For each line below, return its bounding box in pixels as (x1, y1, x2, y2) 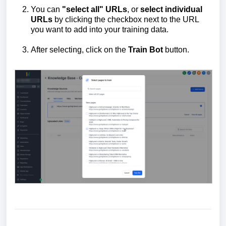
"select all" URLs (62, 5, 127, 14)
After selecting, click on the (31, 45, 128, 54)
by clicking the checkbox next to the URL (52, 15, 199, 24)
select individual (140, 5, 202, 14)
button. (163, 45, 189, 54)
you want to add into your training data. (31, 25, 168, 34)
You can (31, 5, 62, 14)
